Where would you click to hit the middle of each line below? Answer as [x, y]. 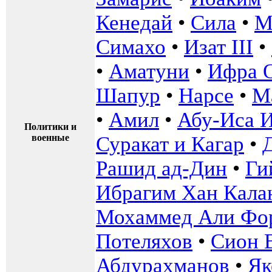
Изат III [219, 47]
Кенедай [134, 23]
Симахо [131, 47]
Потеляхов [144, 242]
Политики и [50, 127]
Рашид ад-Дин [161, 169]
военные [50, 138]
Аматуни [149, 72]
